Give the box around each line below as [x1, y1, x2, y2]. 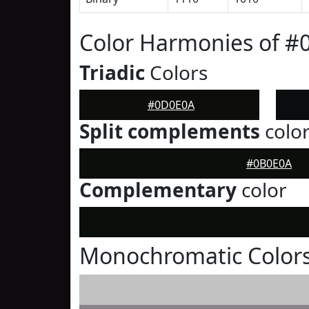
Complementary [79, 177, 237, 203]
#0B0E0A [246, 156, 292, 171]
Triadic [79, 59, 145, 86]
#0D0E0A [147, 97, 195, 112]
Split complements [79, 118, 260, 144]
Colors [145, 59, 208, 86]
